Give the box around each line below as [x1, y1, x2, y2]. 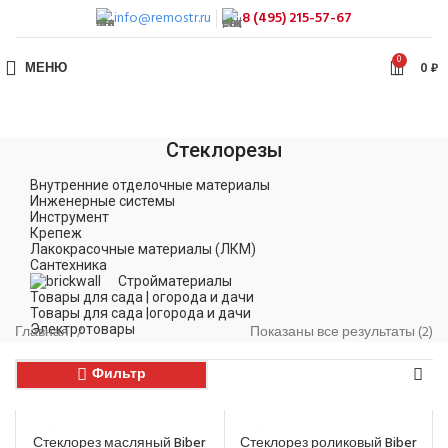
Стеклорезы [165, 138, 283, 162]
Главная [15, 321, 72, 344]
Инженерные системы [30, 193, 175, 209]
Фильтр [92, 363, 147, 386]
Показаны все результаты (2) [250, 321, 433, 344]
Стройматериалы [118, 273, 232, 289]
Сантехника [30, 257, 107, 273]
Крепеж [30, 225, 82, 241]
